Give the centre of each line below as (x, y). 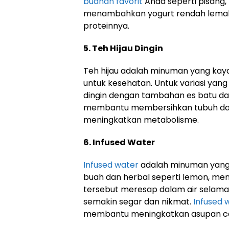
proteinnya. (106, 26)
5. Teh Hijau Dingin (123, 48)
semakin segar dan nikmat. (138, 202)
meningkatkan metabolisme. (141, 120)
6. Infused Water (119, 142)
